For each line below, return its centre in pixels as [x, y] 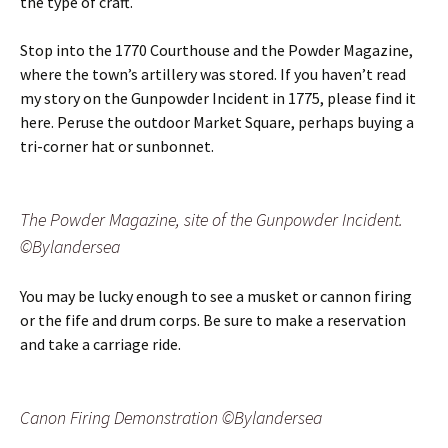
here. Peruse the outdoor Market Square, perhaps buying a [217, 121]
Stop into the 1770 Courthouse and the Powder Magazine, [216, 49]
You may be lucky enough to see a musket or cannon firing [216, 295]
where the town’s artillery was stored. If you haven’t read [213, 73]
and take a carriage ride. [100, 343]
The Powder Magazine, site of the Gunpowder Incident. [211, 219]
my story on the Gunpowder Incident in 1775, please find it [218, 97]
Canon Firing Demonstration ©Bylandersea [171, 417]
